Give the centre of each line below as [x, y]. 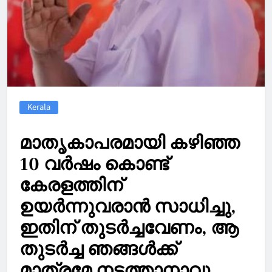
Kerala [39, 106]
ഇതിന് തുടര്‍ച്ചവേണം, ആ [129, 228]
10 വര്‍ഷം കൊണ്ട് [94, 164]
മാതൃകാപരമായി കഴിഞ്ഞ [130, 143]
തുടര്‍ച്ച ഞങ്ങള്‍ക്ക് [98, 249]
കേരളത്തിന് [71, 185]
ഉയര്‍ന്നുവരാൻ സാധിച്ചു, [127, 206]
